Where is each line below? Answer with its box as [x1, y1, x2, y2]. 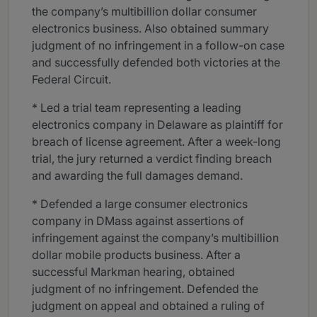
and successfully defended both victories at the [32, 55, 280, 70]
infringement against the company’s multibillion [32, 231, 279, 246]
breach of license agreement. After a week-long [32, 134, 281, 149]
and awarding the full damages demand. [32, 168, 243, 183]
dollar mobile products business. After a [32, 248, 241, 263]
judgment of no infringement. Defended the [32, 282, 258, 296]
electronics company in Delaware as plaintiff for [32, 117, 283, 132]
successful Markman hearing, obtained [32, 265, 235, 279]
